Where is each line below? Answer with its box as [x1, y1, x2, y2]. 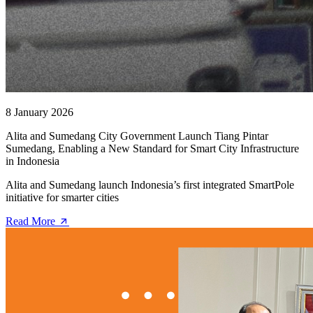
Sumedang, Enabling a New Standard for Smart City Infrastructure [6, 142, 299, 154]
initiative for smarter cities [6, 191, 119, 203]
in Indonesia [6, 154, 59, 167]
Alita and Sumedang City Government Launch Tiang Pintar [6, 129, 268, 142]
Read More [6, 214, 58, 227]
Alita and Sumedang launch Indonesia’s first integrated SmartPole [6, 178, 294, 191]
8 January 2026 [6, 105, 73, 118]
